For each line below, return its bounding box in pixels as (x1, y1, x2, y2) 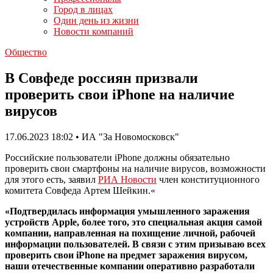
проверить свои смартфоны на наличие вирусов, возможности (5, 163, 266, 174)
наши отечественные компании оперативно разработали (5, 260, 255, 271)
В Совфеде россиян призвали (5, 69, 198, 86)
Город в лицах (54, 4, 113, 15)
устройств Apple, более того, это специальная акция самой (5, 216, 262, 227)
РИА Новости (98, 174, 157, 185)
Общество (5, 47, 47, 57)
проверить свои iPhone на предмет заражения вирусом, (5, 249, 247, 260)
